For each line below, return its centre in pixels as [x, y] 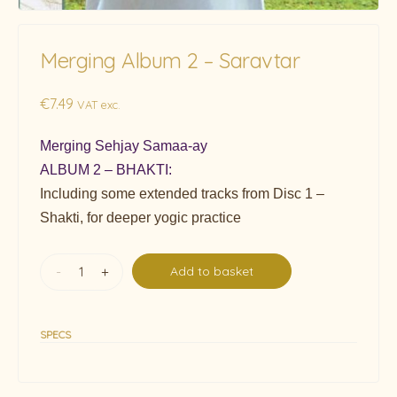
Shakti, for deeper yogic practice [140, 218]
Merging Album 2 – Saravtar [170, 61]
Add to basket [212, 272]
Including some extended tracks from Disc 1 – [182, 194]
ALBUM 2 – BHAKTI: [106, 170]
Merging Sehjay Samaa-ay [124, 146]
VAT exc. [99, 105]
